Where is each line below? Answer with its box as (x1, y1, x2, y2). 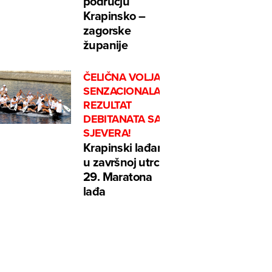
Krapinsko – (83, 7, 146, 25)
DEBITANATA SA (83, 111, 161, 127)
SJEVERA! (83, 125, 131, 141)
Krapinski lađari (83, 138, 164, 157)
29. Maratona (83, 168, 152, 186)
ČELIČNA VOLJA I (83, 69, 166, 86)
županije (83, 36, 128, 54)
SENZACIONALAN (83, 83, 169, 100)
